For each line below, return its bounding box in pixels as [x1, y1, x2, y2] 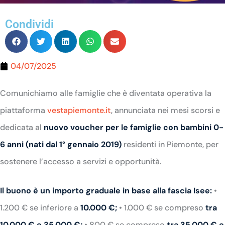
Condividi [5, 17, 54, 32]
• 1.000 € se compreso [117, 202, 205, 213]
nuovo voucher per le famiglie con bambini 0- [44, 122, 223, 133]
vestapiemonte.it [47, 105, 111, 116]
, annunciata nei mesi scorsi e [111, 105, 220, 116]
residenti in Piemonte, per [122, 139, 218, 150]
